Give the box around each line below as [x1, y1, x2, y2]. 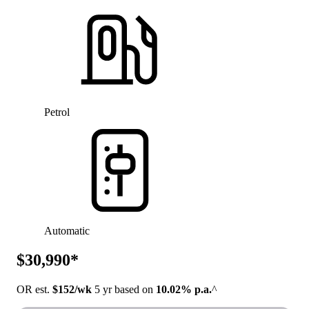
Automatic [44, 224, 90, 237]
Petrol [44, 106, 70, 118]
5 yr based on [92, 283, 156, 295]
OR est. [17, 283, 52, 295]
